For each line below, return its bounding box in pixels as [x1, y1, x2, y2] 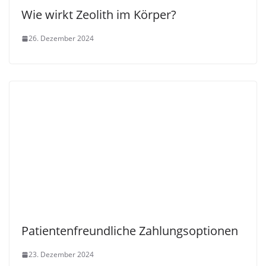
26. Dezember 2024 [28, 33, 94, 44]
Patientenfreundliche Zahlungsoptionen [21, 223, 238, 239]
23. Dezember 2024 [28, 249, 94, 260]
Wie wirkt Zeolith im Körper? [21, 7, 176, 23]
